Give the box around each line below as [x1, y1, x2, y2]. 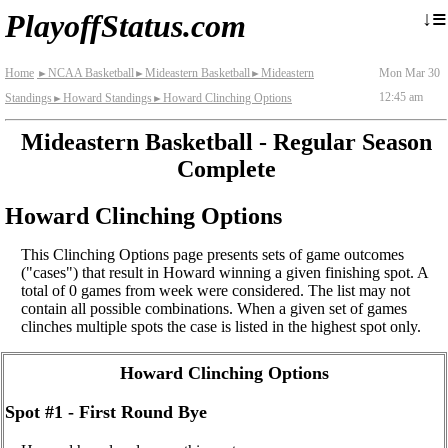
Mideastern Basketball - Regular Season [20, 129, 432, 155]
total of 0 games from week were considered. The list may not [21, 281, 410, 299]
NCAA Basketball [48, 66, 134, 80]
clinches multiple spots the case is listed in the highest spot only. [21, 317, 421, 335]
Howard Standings [63, 91, 152, 105]
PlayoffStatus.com [5, 8, 246, 44]
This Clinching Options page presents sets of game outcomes [21, 245, 404, 263]
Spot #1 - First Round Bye [5, 402, 207, 423]
